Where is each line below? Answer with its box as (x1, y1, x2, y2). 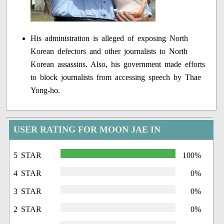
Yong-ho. (30, 86, 60, 95)
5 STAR (13, 151, 42, 160)
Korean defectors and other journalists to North (30, 47, 188, 56)
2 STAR (13, 205, 42, 214)
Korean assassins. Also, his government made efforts (30, 60, 205, 69)
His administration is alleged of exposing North (30, 34, 188, 43)
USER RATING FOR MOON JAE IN (13, 124, 161, 135)
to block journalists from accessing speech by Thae (30, 73, 201, 82)
